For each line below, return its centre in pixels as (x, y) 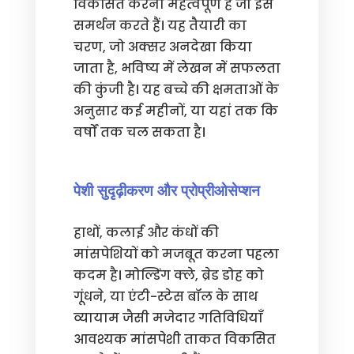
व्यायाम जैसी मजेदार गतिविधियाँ (168, 318)
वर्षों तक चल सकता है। (139, 132)
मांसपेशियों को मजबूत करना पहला (176, 254)
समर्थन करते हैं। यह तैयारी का (160, 26)
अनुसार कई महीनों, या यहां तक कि (175, 111)
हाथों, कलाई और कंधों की (146, 233)
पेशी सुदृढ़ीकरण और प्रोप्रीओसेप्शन (166, 190)
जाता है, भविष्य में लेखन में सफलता (177, 68)
